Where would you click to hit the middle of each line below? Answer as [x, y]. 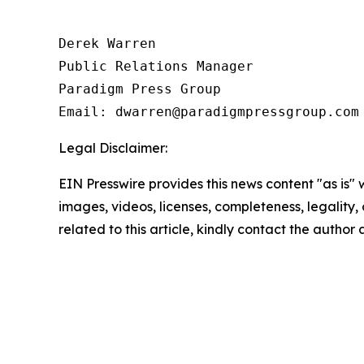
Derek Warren [107, 43]
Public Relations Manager [156, 66]
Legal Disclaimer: [113, 148]
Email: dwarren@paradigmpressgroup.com [209, 112]
